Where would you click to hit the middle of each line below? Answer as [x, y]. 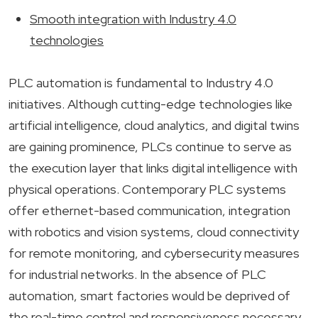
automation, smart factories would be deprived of [149, 296]
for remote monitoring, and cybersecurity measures [154, 253]
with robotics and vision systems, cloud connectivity [154, 232]
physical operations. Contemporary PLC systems [147, 189]
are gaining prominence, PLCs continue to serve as [150, 147]
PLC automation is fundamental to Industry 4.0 [141, 83]
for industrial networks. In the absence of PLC [137, 274]
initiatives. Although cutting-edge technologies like [150, 104]
